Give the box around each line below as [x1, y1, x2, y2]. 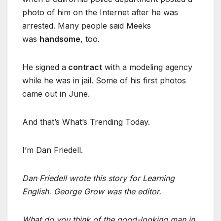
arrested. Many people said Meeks [22, 21, 151, 31]
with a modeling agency [102, 62, 192, 73]
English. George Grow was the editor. [22, 186, 161, 197]
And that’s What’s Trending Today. [22, 117, 150, 127]
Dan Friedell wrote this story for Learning [22, 173, 175, 184]
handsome [39, 34, 80, 44]
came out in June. [22, 89, 90, 99]
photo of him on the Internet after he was [22, 7, 178, 18]
